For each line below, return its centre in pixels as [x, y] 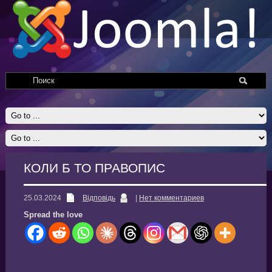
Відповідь [99, 198]
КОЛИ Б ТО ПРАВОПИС [94, 168]
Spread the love [53, 215]
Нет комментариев [171, 198]
